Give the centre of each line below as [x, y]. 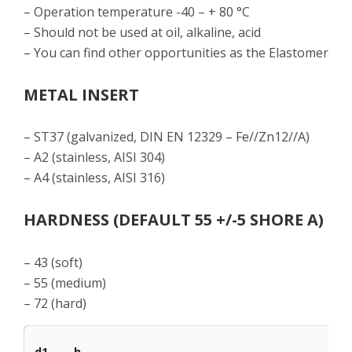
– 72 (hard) [55, 303]
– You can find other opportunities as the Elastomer [176, 53]
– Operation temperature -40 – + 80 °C [137, 12]
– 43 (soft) [53, 262]
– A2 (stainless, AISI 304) [94, 158]
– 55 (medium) [65, 282]
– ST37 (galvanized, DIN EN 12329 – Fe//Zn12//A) [167, 137]
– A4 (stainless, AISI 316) [94, 178]
